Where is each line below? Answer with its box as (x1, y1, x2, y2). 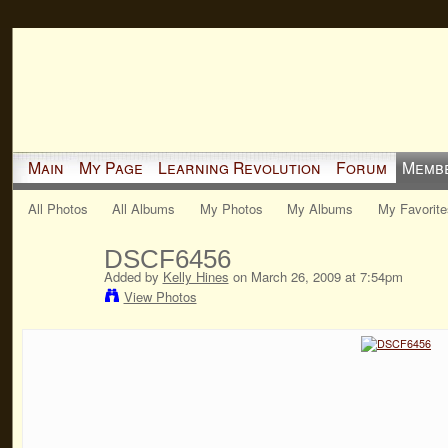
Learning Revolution (157, 155, 321, 179)
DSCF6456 (103, 243, 231, 274)
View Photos (123, 286, 197, 306)
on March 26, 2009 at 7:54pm (228, 266, 403, 286)
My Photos (199, 198, 263, 218)
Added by (103, 266, 163, 286)
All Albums (112, 198, 176, 218)
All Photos (27, 198, 88, 218)
